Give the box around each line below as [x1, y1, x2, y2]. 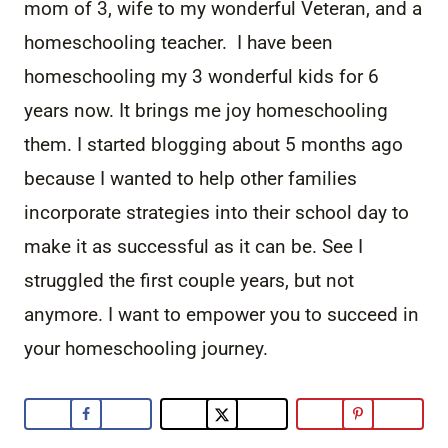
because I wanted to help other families [24, 166, 357, 190]
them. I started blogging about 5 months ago [24, 132, 403, 156]
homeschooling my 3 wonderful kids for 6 [24, 64, 379, 88]
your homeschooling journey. [24, 336, 273, 360]
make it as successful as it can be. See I [24, 234, 363, 258]
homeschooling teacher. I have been [24, 30, 333, 54]
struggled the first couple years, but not [24, 268, 354, 292]
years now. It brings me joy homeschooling [24, 98, 388, 122]
